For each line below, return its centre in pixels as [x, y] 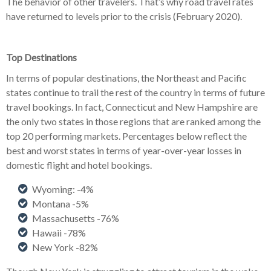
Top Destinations [41, 57]
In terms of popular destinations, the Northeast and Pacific [126, 77]
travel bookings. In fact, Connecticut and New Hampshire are [132, 106]
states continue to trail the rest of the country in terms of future [135, 92]
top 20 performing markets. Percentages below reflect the [126, 135]
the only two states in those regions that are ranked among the [133, 121]
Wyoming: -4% [63, 189]
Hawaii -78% [59, 232]
